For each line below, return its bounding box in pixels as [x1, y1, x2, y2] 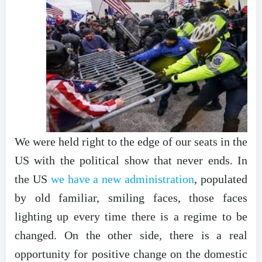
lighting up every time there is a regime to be [15, 209, 247, 223]
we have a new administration [50, 172, 195, 185]
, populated [194, 172, 248, 185]
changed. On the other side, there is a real [15, 228, 247, 242]
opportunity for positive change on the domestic [15, 247, 247, 260]
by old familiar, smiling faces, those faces [15, 191, 247, 204]
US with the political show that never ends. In [15, 153, 247, 167]
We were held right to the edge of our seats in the [15, 135, 247, 148]
